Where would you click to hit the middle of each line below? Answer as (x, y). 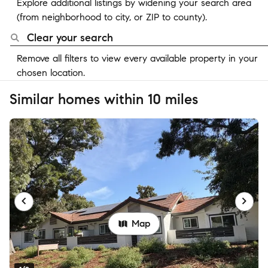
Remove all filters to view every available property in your (137, 58)
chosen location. (51, 73)
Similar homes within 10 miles (104, 99)
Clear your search (70, 38)
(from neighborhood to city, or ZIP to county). (112, 17)
